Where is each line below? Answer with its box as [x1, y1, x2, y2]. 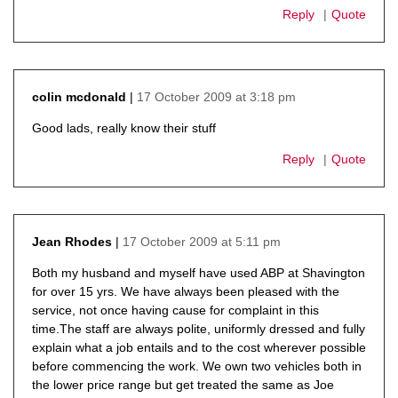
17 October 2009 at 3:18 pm [137, 89, 296, 104]
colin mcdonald [32, 90, 126, 105]
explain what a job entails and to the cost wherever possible [32, 339, 366, 354]
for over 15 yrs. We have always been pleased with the [32, 283, 339, 298]
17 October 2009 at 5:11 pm [123, 234, 281, 249]
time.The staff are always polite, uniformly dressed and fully [32, 321, 365, 336]
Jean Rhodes [32, 235, 112, 250]
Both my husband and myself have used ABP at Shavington [32, 265, 365, 280]
